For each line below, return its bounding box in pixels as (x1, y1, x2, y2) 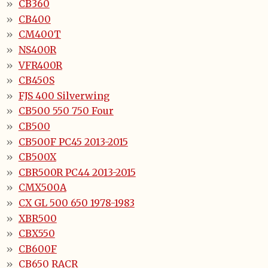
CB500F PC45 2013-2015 (18, 135, 128, 148)
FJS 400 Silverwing (18, 89, 109, 102)
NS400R (18, 44, 56, 56)
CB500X (18, 151, 56, 163)
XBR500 (18, 212, 57, 224)
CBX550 (18, 227, 55, 240)
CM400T (18, 28, 61, 41)
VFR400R (18, 59, 62, 71)
